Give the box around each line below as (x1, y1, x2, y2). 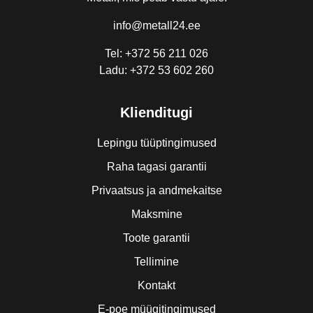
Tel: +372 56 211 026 (105, 48, 208, 59)
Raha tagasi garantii (106, 161, 207, 173)
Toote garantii (123, 232, 190, 244)
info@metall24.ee (112, 20, 201, 31)
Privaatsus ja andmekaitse (91, 184, 222, 196)
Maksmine (131, 208, 182, 220)
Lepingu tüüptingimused (96, 137, 217, 149)
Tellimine (134, 256, 179, 268)
